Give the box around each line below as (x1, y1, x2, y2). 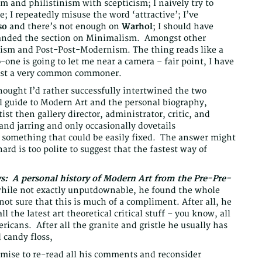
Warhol (122, 22, 153, 32)
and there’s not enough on (7, 22, 122, 32)
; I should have (153, 22, 213, 32)
